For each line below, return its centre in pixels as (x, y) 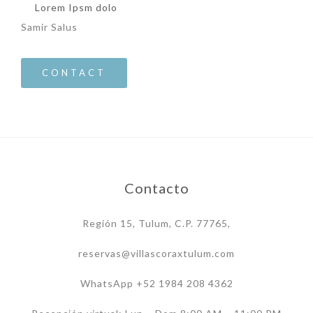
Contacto (156, 188)
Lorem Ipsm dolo (76, 8)
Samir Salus (49, 27)
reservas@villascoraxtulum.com (156, 254)
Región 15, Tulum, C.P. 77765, (156, 224)
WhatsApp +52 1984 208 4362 (156, 284)
